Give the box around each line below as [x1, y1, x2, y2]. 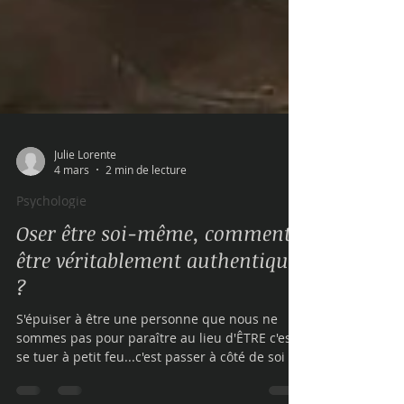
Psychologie [16, 291, 87, 308]
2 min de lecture [106, 262, 187, 276]
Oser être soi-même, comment [16, 318, 291, 345]
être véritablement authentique [16, 345, 298, 372]
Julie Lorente [54, 245, 116, 261]
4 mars [54, 262, 89, 276]
